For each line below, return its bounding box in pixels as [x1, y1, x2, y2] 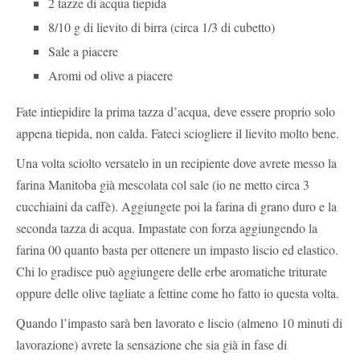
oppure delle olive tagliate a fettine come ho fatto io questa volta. [16, 284, 339, 301]
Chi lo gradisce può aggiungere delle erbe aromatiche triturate [16, 262, 327, 280]
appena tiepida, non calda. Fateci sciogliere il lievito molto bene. [16, 124, 339, 141]
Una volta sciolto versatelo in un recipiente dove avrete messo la [16, 153, 337, 171]
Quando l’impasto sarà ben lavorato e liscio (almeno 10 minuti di [16, 313, 342, 331]
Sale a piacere [48, 42, 118, 59]
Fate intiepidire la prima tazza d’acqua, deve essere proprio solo [16, 102, 335, 120]
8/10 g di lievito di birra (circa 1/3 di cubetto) [48, 18, 275, 35]
